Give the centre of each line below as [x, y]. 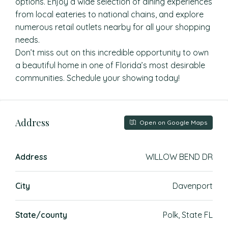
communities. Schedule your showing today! [97, 78]
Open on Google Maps [173, 122]
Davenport [193, 186]
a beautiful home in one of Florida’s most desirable [110, 65]
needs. [27, 40]
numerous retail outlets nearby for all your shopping [113, 27]
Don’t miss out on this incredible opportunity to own [112, 52]
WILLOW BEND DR [179, 157]
